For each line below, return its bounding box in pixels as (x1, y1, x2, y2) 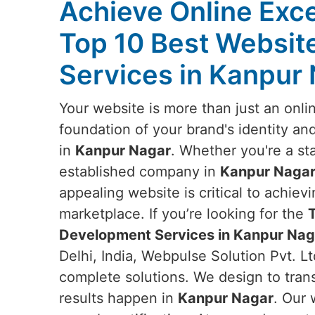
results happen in (59, 290, 178, 307)
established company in (59, 163, 220, 180)
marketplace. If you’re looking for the (59, 205, 308, 222)
